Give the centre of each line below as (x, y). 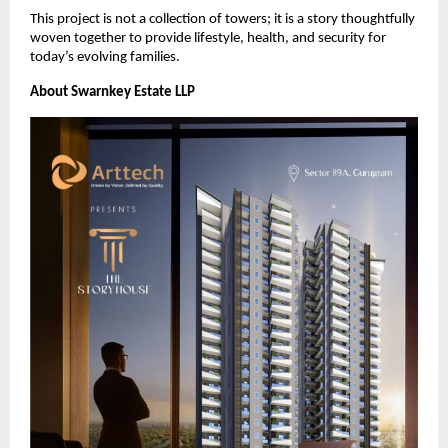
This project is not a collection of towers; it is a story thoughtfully (222, 19)
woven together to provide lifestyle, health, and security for (208, 38)
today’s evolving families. (106, 57)
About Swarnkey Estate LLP (114, 92)
